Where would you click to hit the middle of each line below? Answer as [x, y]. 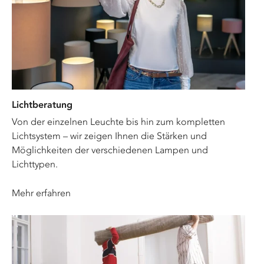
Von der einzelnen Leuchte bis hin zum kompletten [118, 121]
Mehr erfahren [41, 193]
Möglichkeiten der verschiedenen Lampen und [110, 150]
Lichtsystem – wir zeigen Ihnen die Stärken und [109, 136]
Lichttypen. [35, 164]
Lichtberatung [42, 104]
